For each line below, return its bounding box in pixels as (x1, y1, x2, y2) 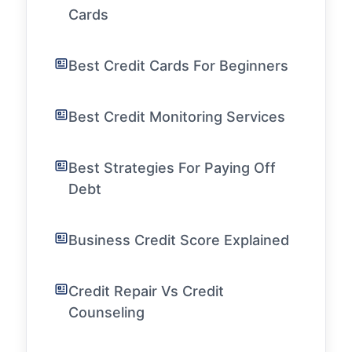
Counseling (68, 304, 145, 321)
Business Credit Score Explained (68, 232, 289, 248)
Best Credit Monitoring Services (68, 108, 285, 125)
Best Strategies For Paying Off (68, 159, 276, 176)
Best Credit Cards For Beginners (68, 57, 288, 74)
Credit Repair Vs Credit (68, 283, 224, 299)
